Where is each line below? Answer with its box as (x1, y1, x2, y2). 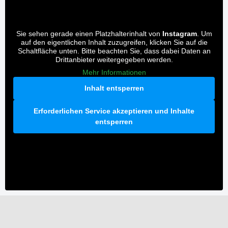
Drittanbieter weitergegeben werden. (55, 55, 173, 64)
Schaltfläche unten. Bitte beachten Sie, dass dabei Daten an (17, 47, 211, 55)
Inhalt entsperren (84, 84, 144, 92)
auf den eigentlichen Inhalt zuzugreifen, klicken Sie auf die (20, 38, 208, 46)
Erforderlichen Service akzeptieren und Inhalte (34, 107, 194, 115)
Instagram (162, 30, 197, 38)
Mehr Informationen (82, 68, 146, 76)
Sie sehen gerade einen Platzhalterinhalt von (16, 30, 162, 38)
